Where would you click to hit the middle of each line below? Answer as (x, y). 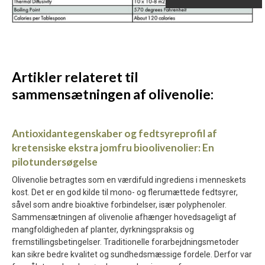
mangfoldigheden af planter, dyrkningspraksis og (103, 230)
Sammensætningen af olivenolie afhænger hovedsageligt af (124, 217)
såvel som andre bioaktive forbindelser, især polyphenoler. (119, 205)
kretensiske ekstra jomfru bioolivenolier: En (113, 148)
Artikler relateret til (75, 77)
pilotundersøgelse (55, 162)
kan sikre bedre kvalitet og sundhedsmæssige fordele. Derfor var (132, 255)
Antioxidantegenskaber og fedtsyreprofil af (114, 134)
